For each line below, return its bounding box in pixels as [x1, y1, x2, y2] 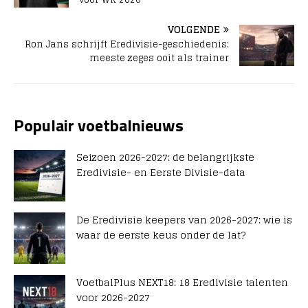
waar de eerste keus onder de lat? [76, 226, 245, 244]
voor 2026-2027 [76, 289, 150, 307]
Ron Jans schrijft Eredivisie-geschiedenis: [25, 36, 229, 53]
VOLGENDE [168, 21, 220, 38]
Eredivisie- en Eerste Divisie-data [76, 164, 245, 181]
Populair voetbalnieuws [14, 113, 184, 138]
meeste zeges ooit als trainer [89, 50, 229, 67]
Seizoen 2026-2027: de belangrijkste [76, 148, 254, 166]
